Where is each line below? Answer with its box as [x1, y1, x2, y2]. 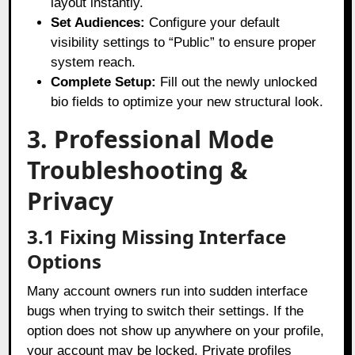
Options [27, 247, 102, 274]
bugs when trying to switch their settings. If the [27, 303, 304, 319]
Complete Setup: [51, 74, 157, 90]
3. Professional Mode [27, 122, 275, 155]
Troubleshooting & [27, 153, 249, 186]
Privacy [27, 184, 114, 217]
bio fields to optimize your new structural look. [51, 94, 324, 109]
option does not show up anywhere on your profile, [27, 323, 325, 338]
